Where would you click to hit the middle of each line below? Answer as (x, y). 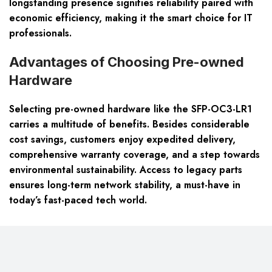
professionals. (40, 33)
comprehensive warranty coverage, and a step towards (134, 155)
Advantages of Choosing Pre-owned (127, 62)
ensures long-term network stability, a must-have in (125, 185)
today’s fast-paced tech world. (78, 200)
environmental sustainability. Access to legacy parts (126, 170)
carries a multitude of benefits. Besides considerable (129, 124)
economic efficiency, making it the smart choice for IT (131, 18)
